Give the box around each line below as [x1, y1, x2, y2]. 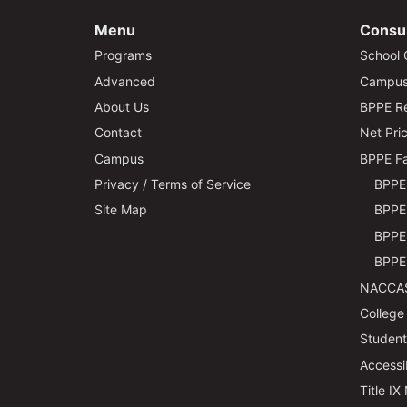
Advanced [94, 73, 155, 89]
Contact [94, 124, 142, 141]
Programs [94, 47, 152, 64]
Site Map [94, 202, 147, 218]
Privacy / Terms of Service [94, 176, 251, 193]
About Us [94, 98, 149, 114]
